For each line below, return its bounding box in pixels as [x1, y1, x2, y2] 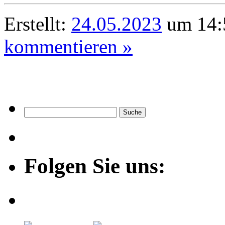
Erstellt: [4, 13, 71, 35]
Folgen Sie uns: [24, 154, 165, 178]
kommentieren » [4, 36, 133, 58]
